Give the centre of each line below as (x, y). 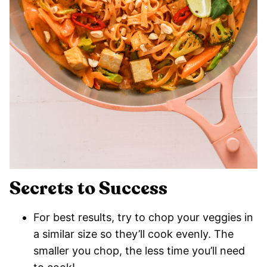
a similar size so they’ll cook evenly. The (133, 234)
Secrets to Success (89, 189)
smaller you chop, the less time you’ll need (139, 251)
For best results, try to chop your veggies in (143, 218)
